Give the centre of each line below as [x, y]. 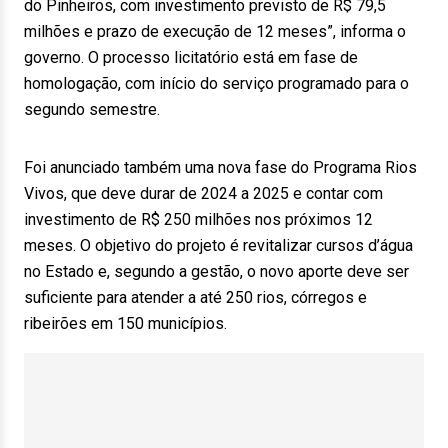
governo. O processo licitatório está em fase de [191, 57]
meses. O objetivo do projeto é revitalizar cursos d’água [218, 245]
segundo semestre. [92, 109]
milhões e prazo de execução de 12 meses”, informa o [215, 31]
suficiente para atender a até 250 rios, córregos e [195, 297]
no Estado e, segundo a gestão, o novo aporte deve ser [216, 271]
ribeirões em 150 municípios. [125, 323]
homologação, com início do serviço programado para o [216, 83]
